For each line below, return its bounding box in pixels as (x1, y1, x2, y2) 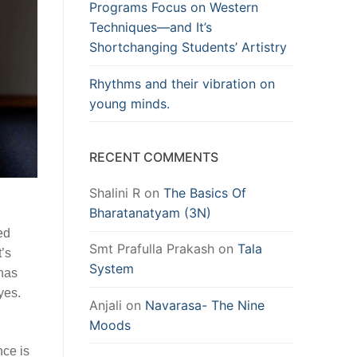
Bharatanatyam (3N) (89, 205, 211, 222)
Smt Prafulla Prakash (89, 241, 214, 257)
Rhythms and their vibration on (89, 75, 275, 92)
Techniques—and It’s (89, 19, 212, 36)
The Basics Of (163, 185, 246, 202)
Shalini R (89, 185, 140, 202)
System (89, 261, 134, 277)
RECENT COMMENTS (89, 149, 218, 166)
